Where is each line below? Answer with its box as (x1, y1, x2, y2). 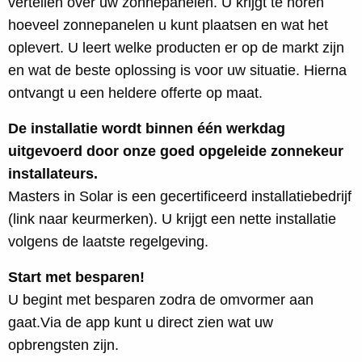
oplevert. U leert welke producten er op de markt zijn (8, 40, 344, 56)
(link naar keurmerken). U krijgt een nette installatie (8, 211, 336, 227)
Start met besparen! (8, 269, 145, 285)
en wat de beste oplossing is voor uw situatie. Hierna (8, 62, 347, 78)
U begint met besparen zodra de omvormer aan (8, 292, 314, 308)
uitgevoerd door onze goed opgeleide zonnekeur (8, 143, 343, 159)
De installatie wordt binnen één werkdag (8, 120, 285, 137)
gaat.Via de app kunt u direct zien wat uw (8, 314, 273, 330)
